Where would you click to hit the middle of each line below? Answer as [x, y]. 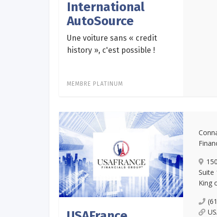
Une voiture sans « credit [112, 38]
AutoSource [100, 21]
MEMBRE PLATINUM [95, 84]
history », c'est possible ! [111, 50]
